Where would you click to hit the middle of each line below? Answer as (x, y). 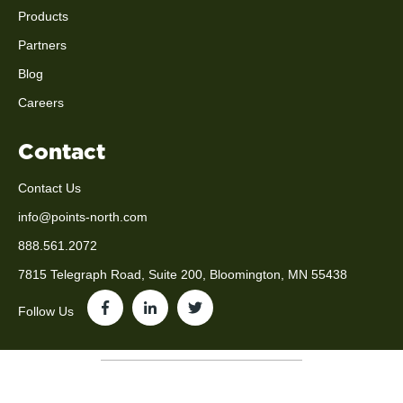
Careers (41, 103)
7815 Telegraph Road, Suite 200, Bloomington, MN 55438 (183, 275)
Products (43, 17)
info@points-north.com (83, 217)
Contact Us (49, 188)
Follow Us (46, 311)
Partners (42, 45)
